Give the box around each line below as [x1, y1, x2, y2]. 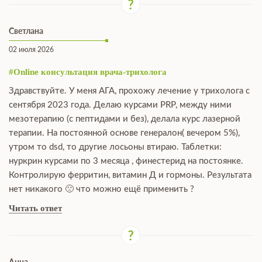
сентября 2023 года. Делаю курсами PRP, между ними [9, 101, 232, 109]
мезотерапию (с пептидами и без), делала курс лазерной [9, 115, 240, 123]
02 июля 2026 [9, 46, 54, 53]
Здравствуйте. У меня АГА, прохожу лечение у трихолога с [9, 87, 250, 95]
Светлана [9, 26, 43, 36]
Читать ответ [9, 204, 62, 213]
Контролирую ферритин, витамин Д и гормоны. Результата [9, 171, 251, 180]
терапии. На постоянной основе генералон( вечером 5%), [9, 129, 240, 137]
